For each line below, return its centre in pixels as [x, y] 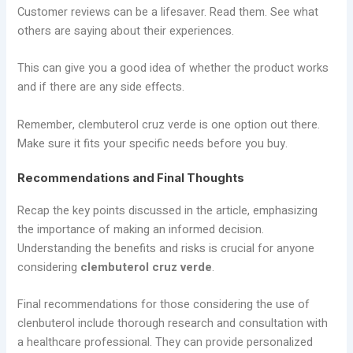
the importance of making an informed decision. [141, 230]
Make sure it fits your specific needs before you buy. [153, 143]
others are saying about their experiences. [126, 32]
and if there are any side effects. [101, 87]
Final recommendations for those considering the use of [164, 305]
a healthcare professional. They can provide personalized [165, 343]
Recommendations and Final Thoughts [131, 178]
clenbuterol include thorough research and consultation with [173, 324]
